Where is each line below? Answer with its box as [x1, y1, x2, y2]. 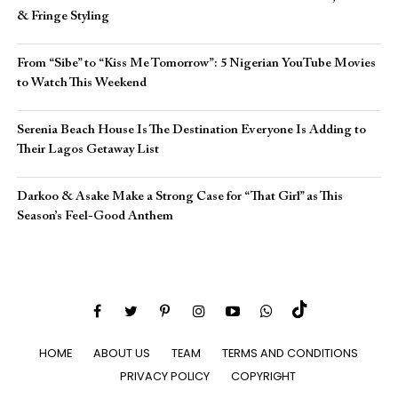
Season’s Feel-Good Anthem [16, 210, 173, 223]
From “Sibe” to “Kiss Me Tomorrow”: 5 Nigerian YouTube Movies [16, 57, 376, 70]
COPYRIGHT [230, 368, 296, 384]
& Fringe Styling [16, 10, 109, 23]
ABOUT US [93, 345, 151, 361]
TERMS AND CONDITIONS [222, 345, 359, 361]
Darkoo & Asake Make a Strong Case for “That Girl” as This [16, 190, 343, 203]
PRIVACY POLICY [119, 368, 210, 384]
